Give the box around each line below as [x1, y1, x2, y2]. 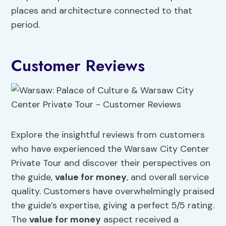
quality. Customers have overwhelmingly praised [11, 185, 215, 198]
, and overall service [127, 171, 209, 184]
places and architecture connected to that [11, 5, 193, 17]
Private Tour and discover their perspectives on [11, 157, 211, 169]
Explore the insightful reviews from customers [11, 129, 205, 141]
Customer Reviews [11, 54, 145, 78]
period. [11, 19, 40, 31]
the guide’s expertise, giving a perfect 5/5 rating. [11, 199, 215, 212]
